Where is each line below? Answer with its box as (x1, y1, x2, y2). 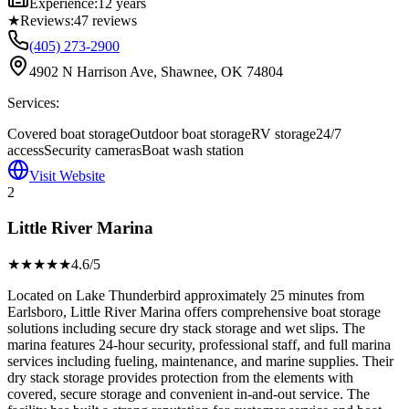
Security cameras (44, 142, 142, 159)
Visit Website (29, 168, 105, 184)
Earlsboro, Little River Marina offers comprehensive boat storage (7, 303, 381, 320)
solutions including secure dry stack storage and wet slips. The (7, 320, 365, 336)
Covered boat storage (7, 126, 130, 142)
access (7, 142, 44, 159)
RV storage (251, 126, 316, 142)
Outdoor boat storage (130, 126, 251, 142)
